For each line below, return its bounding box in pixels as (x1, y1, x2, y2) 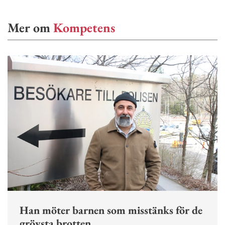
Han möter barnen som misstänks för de (20, 203, 202, 218)
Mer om (8, 19, 53, 37)
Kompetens (53, 19, 115, 37)
